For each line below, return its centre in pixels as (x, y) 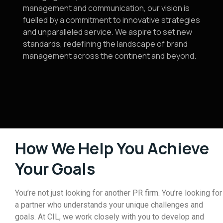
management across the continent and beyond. (110, 56)
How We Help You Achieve (112, 148)
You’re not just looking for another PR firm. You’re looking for (118, 193)
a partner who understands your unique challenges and (109, 205)
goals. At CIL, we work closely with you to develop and (110, 217)
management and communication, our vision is (106, 8)
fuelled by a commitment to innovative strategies (111, 20)
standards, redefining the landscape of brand (105, 44)
